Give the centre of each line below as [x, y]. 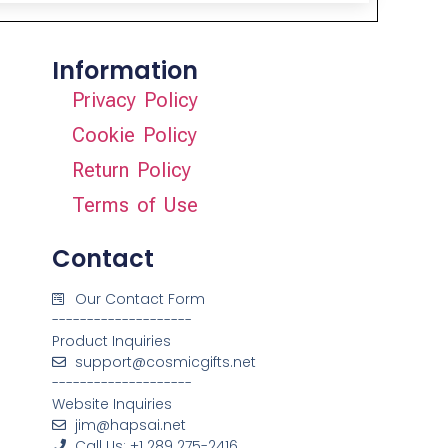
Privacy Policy [135, 99]
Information [125, 70]
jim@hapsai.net [130, 424]
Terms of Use [135, 204]
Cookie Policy [135, 134]
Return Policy [132, 169]
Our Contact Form [139, 298]
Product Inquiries [112, 340]
